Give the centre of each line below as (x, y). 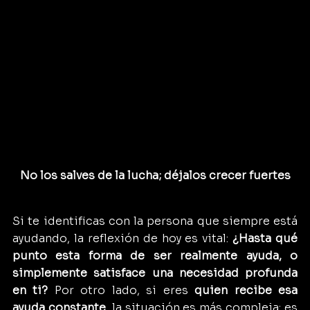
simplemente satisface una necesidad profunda (155, 273)
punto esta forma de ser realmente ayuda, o (155, 255)
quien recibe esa (246, 290)
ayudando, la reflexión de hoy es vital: (123, 238)
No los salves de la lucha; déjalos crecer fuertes (155, 175)
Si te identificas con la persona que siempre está (155, 221)
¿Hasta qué (265, 238)
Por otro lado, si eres (121, 290)
